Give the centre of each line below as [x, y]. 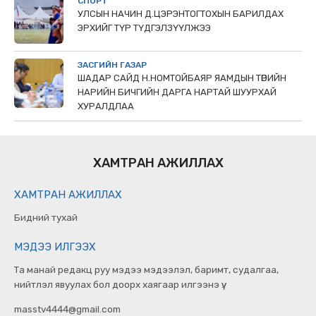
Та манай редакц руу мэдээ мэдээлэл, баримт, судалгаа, [146, 270]
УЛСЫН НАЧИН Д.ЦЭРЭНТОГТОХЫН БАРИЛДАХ [181, 14]
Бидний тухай [46, 218]
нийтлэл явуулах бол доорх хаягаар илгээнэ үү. [119, 285]
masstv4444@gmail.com [67, 309]
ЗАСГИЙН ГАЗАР [112, 65]
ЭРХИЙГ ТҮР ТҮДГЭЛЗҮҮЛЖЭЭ [144, 28]
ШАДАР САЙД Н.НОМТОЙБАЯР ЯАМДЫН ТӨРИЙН [182, 78]
